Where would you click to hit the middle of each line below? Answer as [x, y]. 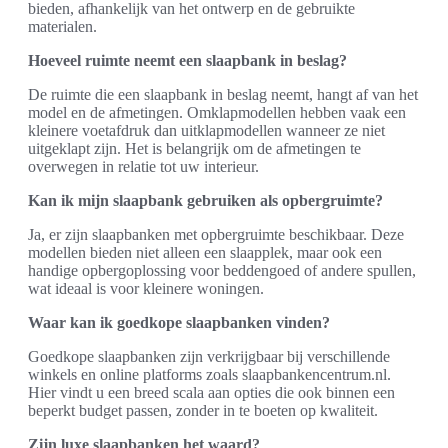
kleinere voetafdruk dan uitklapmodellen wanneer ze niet [206, 130]
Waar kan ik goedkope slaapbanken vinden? [179, 322]
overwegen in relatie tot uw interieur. [143, 166]
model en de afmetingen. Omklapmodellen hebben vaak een [217, 112]
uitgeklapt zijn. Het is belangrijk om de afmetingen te [194, 148]
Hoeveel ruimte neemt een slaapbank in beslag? [187, 60]
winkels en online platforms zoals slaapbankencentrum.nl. [209, 374]
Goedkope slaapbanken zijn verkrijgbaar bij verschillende [209, 356]
